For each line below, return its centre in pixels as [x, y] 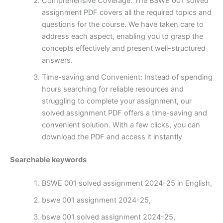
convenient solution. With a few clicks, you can [121, 125]
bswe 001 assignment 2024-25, [96, 200]
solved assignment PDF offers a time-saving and [124, 113]
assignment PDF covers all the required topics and [126, 12]
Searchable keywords [48, 160]
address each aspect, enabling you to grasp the [122, 36]
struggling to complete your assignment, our [116, 101]
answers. [57, 60]
